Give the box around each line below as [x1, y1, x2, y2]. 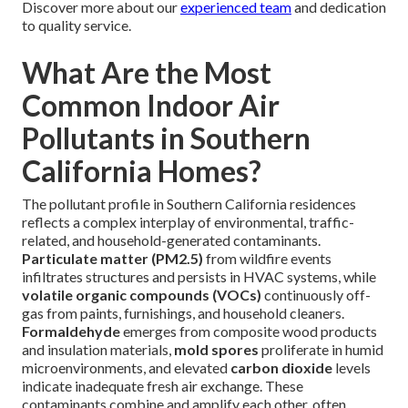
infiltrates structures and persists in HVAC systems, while [22, 268, 376, 286]
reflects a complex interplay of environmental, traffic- [22, 213, 354, 231]
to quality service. [22, 16, 131, 35]
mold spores [174, 341, 259, 359]
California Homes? [22, 153, 261, 189]
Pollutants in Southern [22, 120, 311, 157]
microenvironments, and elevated [22, 359, 230, 377]
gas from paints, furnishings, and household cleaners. [22, 304, 344, 322]
